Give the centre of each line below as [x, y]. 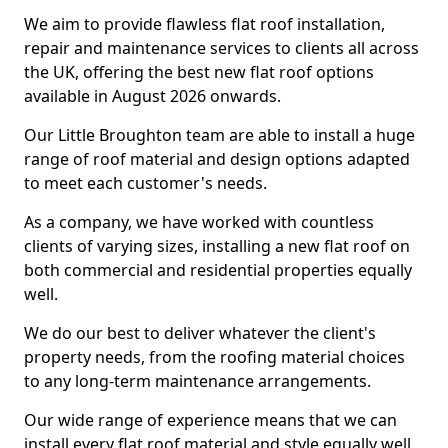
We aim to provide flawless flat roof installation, [204, 24]
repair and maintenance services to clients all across [221, 48]
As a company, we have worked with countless [199, 222]
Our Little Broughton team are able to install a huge [219, 135]
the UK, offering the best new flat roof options [199, 72]
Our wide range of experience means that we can [210, 420]
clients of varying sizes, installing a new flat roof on [217, 246]
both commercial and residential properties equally [218, 270]
